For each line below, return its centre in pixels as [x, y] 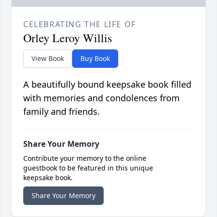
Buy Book [95, 59]
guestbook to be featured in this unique [88, 168]
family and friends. [62, 112]
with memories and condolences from [101, 98]
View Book [48, 59]
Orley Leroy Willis [68, 38]
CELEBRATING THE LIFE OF [80, 24]
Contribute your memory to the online [85, 158]
